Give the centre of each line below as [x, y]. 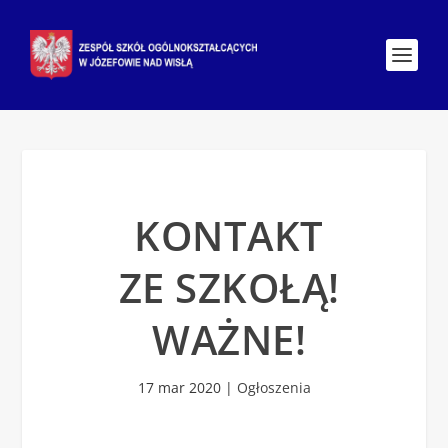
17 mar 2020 [179, 387]
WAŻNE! [229, 339]
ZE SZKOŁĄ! [229, 287]
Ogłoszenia [273, 387]
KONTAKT [229, 235]
